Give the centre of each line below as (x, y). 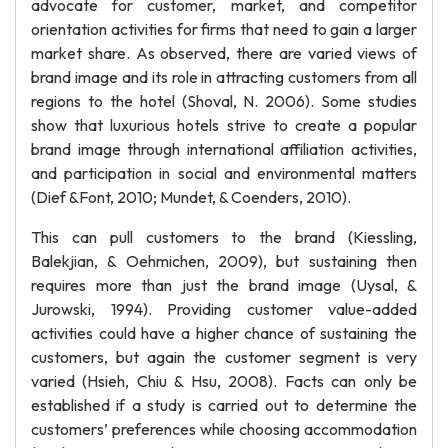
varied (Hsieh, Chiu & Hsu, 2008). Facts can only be (224, 381)
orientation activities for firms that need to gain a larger (224, 29)
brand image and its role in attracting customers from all (224, 77)
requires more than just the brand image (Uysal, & (224, 285)
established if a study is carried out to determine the (224, 405)
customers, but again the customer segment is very (224, 357)
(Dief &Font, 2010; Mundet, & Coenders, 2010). (191, 197)
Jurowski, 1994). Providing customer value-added (224, 309)
